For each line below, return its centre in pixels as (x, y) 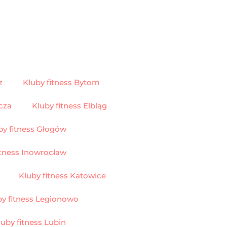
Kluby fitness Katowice (62, 175)
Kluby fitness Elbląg (69, 105)
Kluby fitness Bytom (61, 82)
